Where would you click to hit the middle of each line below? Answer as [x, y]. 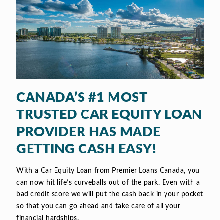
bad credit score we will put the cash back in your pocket [110, 195]
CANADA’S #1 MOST [82, 98]
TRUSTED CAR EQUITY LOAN [109, 115]
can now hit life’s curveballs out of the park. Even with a [108, 183]
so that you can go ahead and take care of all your [98, 206]
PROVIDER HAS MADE [88, 132]
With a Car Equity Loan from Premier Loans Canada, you [108, 171]
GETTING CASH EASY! [86, 149]
